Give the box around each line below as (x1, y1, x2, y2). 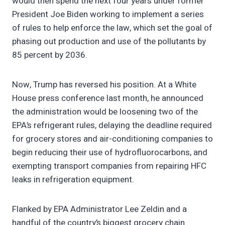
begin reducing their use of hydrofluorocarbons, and (12, 146, 207, 159)
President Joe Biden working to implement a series (12, 8, 204, 21)
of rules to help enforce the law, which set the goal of (12, 22, 212, 35)
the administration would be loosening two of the (12, 105, 198, 119)
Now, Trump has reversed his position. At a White (12, 78, 196, 91)
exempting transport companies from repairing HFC (12, 160, 206, 173)
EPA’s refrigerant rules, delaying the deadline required (12, 119, 212, 132)
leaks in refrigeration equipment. (12, 173, 136, 186)
